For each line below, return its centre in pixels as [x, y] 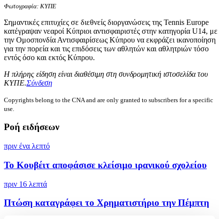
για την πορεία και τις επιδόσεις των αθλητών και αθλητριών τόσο [106, 48]
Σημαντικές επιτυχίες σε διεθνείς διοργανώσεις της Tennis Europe [106, 22]
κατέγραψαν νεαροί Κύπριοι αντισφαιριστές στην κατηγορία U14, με [111, 31]
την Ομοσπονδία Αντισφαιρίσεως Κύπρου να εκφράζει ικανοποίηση [110, 40]
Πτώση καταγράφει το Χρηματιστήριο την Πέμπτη [107, 203]
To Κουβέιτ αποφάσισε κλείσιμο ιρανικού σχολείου [105, 165]
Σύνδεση [39, 83]
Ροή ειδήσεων [32, 127]
